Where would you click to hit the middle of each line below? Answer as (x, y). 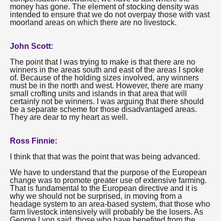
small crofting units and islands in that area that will (98, 93)
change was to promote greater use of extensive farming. (108, 180)
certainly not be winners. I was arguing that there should (107, 101)
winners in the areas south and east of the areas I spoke (107, 70)
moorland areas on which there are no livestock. (93, 22)
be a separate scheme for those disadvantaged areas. (103, 109)
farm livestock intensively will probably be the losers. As (107, 212)
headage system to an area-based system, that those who (110, 204)
